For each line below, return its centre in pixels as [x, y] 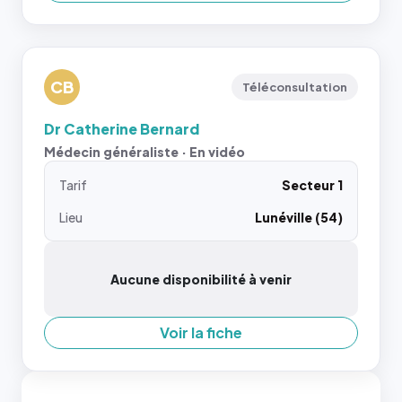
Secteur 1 [312, 184]
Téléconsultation [295, 87]
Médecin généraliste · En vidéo [144, 151]
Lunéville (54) [299, 217]
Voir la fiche [201, 332]
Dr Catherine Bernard [122, 128]
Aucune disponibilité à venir [201, 279]
